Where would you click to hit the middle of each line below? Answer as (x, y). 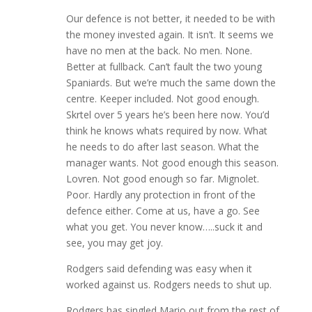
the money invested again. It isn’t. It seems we (170, 35)
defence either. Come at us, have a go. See (163, 211)
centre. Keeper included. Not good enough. (162, 99)
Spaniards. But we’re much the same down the (171, 83)
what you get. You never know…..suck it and (164, 227)
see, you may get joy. (114, 243)
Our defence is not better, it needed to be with (170, 19)
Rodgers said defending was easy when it (159, 269)
